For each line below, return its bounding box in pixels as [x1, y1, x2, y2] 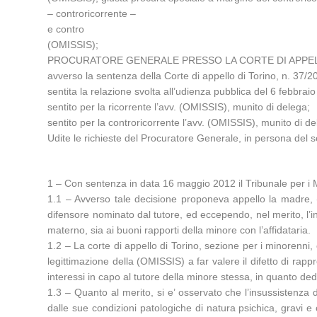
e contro [47, 23, 85, 35]
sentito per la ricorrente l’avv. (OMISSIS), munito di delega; [47, 101, 311, 113]
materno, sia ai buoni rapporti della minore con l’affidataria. [47, 224, 311, 236]
